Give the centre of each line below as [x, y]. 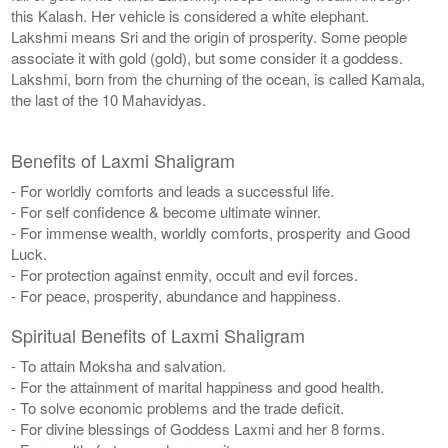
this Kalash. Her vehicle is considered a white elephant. [190, 15]
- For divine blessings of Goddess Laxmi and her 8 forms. [198, 428]
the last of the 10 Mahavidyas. [109, 99]
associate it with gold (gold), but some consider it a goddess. [207, 57]
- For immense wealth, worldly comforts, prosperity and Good [211, 232]
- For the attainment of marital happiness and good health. [198, 386]
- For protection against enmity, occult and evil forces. [185, 274]
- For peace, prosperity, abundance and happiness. [176, 295]
